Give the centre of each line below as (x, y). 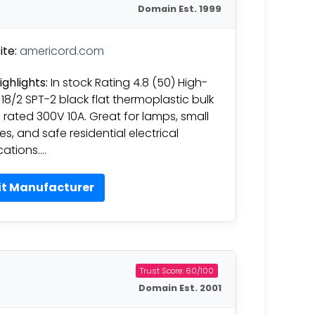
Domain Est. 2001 (180, 288)
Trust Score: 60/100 (177, 270)
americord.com (62, 51)
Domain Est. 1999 (180, 8)
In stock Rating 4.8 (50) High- (128, 82)
